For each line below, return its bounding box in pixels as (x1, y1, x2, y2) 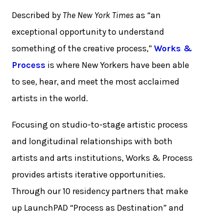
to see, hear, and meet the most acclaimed (12, 76, 180, 88)
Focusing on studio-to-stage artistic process (12, 119, 188, 131)
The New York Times (63, 10, 134, 21)
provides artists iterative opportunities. (12, 169, 166, 180)
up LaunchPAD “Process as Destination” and (12, 202, 184, 214)
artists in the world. (12, 93, 88, 104)
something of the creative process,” (12, 43, 154, 54)
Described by (12, 10, 63, 21)
